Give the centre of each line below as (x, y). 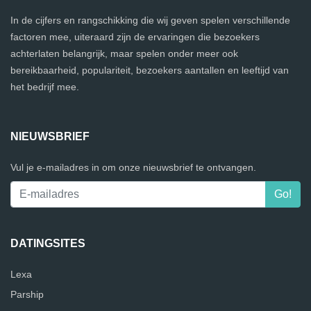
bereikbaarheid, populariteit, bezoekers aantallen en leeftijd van (150, 70)
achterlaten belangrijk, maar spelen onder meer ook (124, 54)
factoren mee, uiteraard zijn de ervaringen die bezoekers (135, 37)
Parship (27, 295)
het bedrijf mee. (45, 87)
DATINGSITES (48, 244)
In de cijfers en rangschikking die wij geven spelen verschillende (150, 20)
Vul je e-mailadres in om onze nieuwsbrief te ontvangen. (133, 168)
